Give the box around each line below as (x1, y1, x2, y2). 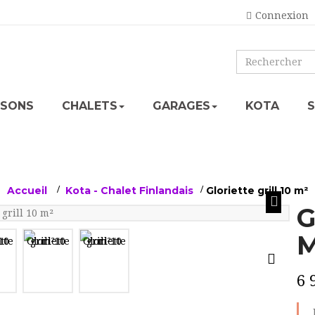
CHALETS (62, 99, 117, 112)
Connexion (255, 10, 309, 21)
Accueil (7, 184, 47, 197)
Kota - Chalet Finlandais (65, 184, 193, 197)
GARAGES (153, 99, 210, 112)
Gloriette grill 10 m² (206, 184, 308, 197)
